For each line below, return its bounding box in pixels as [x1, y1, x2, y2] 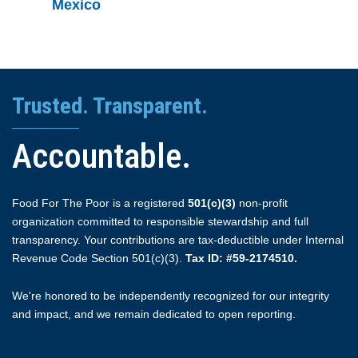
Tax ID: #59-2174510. [185, 252, 297, 265]
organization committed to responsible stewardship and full [12, 215, 308, 228]
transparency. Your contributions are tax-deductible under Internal [12, 233, 344, 246]
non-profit [236, 197, 288, 209]
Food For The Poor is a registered [12, 197, 188, 209]
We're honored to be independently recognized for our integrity [12, 289, 329, 302]
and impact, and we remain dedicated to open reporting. [12, 308, 296, 320]
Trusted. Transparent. [12, 92, 208, 119]
